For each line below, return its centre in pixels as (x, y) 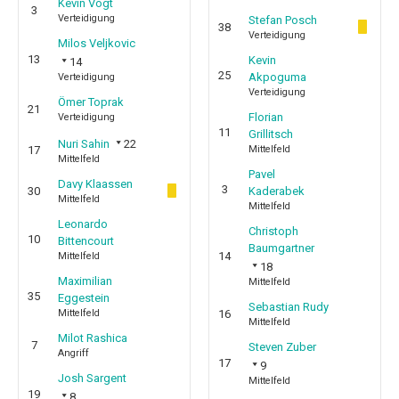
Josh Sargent (92, 378)
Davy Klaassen (95, 184)
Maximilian (85, 281)
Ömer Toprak (91, 102)
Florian (266, 117)
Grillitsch (271, 134)
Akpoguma (277, 77)
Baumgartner (281, 248)
